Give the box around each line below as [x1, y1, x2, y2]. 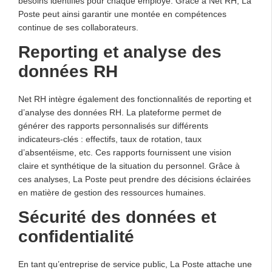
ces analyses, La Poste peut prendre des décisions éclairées [18, 174, 251, 184]
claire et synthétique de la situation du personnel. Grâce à [18, 160, 240, 171]
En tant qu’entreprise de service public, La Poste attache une [18, 259, 252, 269]
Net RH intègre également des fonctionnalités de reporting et [18, 93, 251, 104]
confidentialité [18, 226, 134, 246]
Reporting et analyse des [18, 42, 222, 61]
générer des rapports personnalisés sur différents [18, 120, 208, 131]
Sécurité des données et [18, 207, 216, 226]
